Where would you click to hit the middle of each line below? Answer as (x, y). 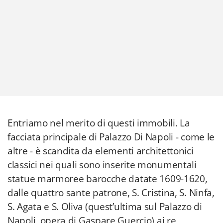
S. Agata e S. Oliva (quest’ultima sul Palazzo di (105, 207)
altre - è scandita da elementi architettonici (101, 151)
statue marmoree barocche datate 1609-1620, (108, 179)
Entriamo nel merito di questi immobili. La (99, 123)
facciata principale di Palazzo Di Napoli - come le (111, 137)
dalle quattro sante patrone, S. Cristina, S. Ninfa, (111, 193)
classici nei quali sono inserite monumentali (102, 165)
